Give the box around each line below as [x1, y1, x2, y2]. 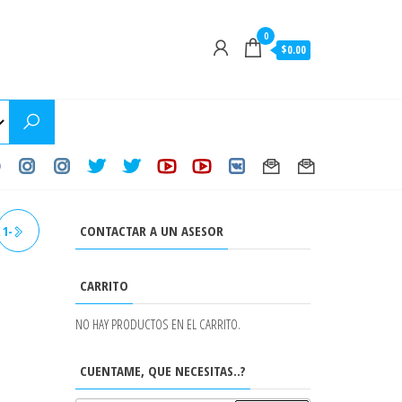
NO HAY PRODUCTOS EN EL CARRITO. [74, 315, 240, 333]
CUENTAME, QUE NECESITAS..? [79, 362, 246, 380]
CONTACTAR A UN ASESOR [79, 222, 223, 240]
